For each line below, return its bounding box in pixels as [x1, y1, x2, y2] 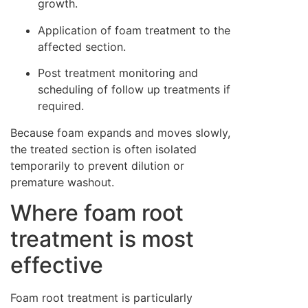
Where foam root [10, 199, 184, 226]
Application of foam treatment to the [38, 23, 230, 37]
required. [38, 99, 84, 113]
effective [10, 251, 103, 278]
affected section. [38, 39, 126, 54]
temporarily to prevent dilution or [10, 158, 184, 173]
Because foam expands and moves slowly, [10, 125, 230, 140]
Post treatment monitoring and [38, 66, 198, 80]
